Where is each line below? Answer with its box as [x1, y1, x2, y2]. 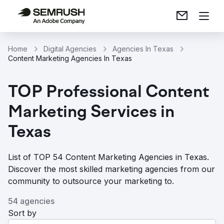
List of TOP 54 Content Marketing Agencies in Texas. [8, 152, 209, 162]
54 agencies [8, 196, 54, 206]
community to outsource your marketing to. [8, 176, 174, 186]
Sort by [8, 208, 36, 218]
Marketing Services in [8, 104, 174, 122]
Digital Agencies [43, 44, 96, 53]
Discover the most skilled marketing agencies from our [8, 164, 215, 174]
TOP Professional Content [8, 84, 209, 102]
